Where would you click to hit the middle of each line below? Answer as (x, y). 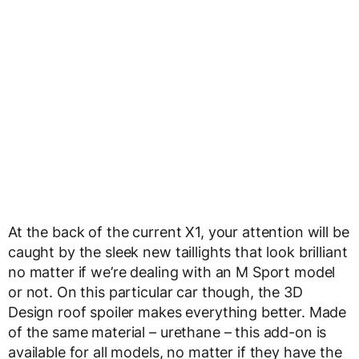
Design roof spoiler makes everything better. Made (177, 312)
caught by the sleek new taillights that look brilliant (178, 252)
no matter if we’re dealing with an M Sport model (172, 272)
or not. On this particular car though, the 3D (155, 292)
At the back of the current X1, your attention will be (179, 232)
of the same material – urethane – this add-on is (167, 332)
